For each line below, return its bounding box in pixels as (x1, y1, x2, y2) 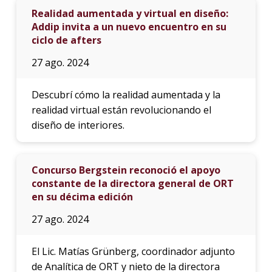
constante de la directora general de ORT (31, 176, 234, 190)
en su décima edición (31, 189, 133, 203)
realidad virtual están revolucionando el (31, 103, 211, 117)
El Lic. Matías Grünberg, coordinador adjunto (31, 244, 235, 258)
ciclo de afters (31, 33, 101, 47)
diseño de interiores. (31, 118, 124, 132)
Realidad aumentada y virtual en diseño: (31, 6, 228, 20)
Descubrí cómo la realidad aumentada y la (31, 87, 220, 101)
